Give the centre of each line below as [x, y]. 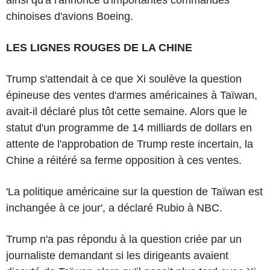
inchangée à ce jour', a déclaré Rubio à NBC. [114, 208]
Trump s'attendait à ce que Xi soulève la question [124, 79]
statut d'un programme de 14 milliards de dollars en [129, 127]
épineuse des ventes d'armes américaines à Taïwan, [132, 95]
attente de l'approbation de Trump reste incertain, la [130, 144]
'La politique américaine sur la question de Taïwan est [134, 191]
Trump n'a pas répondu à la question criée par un [124, 239]
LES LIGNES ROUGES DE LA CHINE [99, 47]
